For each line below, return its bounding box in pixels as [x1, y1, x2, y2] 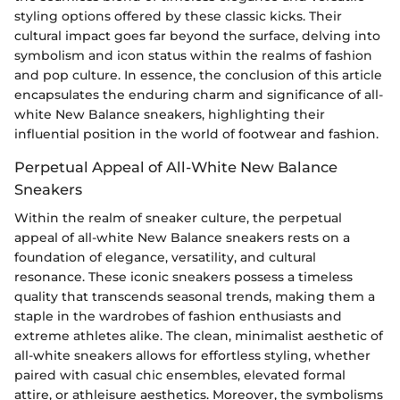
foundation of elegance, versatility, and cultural [14, 248, 316, 265]
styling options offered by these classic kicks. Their [14, 7, 342, 24]
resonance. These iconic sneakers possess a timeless [14, 268, 353, 285]
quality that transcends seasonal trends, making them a [14, 287, 375, 304]
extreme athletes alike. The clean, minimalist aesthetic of [14, 327, 383, 344]
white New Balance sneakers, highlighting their [14, 105, 325, 122]
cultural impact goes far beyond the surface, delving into [14, 27, 380, 44]
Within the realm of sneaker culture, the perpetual [14, 209, 342, 226]
